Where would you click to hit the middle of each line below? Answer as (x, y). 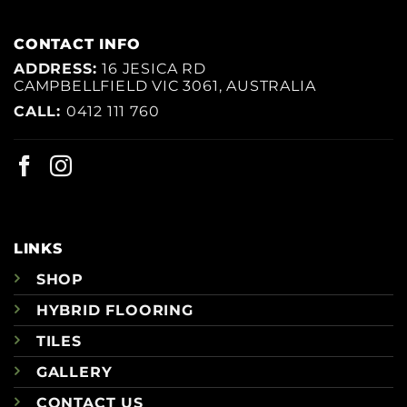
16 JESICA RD (154, 68)
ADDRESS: (58, 68)
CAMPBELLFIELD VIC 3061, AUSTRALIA (165, 85)
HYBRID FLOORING (114, 311)
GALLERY (74, 372)
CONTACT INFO (77, 44)
